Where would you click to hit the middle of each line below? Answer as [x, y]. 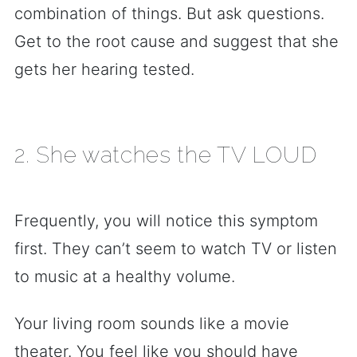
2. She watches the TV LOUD [166, 155]
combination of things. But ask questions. [169, 14]
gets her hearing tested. [104, 69]
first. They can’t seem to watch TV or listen [176, 249]
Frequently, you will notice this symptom [166, 221]
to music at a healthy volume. [125, 277]
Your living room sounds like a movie [152, 324]
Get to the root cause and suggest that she [177, 41]
